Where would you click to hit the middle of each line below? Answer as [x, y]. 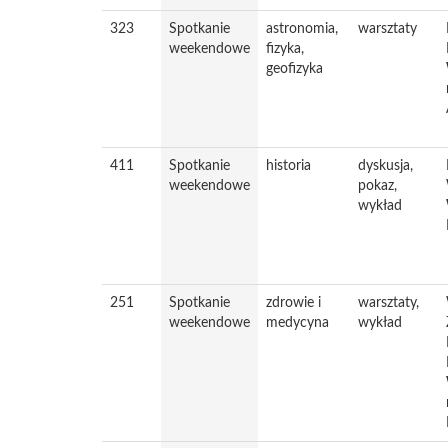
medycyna [297, 323]
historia [288, 166]
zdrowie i [293, 303]
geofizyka [294, 69]
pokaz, [377, 186]
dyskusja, [385, 166]
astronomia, [302, 29]
